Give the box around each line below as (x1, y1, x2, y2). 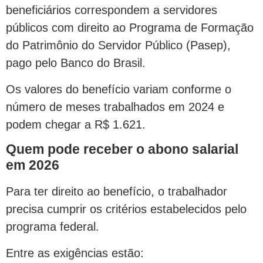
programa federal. (6, 220, 99, 234)
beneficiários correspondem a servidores (6, 4, 217, 17)
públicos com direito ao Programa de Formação (6, 21, 254, 35)
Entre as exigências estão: (6, 246, 144, 259)
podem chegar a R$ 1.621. (6, 117, 146, 131)
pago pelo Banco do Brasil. (6, 56, 146, 70)
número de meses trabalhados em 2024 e (6, 100, 224, 113)
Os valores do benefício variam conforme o (6, 82, 231, 96)
